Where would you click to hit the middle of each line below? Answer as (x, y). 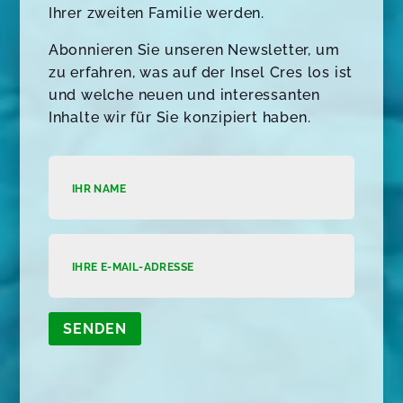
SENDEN (94, 328)
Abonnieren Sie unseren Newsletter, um (194, 50)
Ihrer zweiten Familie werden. (156, 13)
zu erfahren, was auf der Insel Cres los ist (201, 73)
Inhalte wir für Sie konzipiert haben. (179, 118)
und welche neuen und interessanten (184, 95)
